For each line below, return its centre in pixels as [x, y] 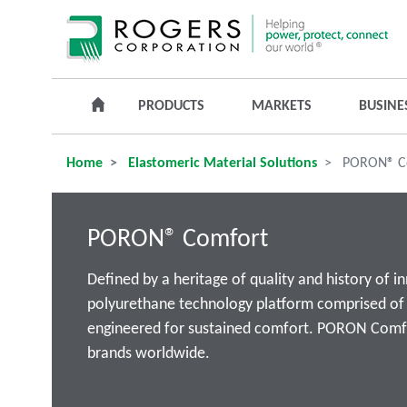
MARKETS [282, 106]
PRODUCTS [171, 106]
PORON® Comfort [177, 240]
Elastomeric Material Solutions [221, 164]
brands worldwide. [148, 354]
